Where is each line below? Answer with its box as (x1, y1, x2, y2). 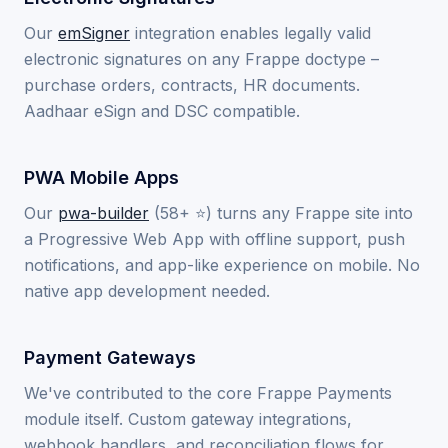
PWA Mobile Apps (24, 167, 179, 188)
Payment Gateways (24, 347, 196, 368)
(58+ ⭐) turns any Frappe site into (149, 203, 413, 223)
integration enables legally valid (130, 23, 371, 43)
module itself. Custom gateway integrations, (24, 409, 352, 429)
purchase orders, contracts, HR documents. (24, 75, 360, 95)
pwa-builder (58, 203, 149, 223)
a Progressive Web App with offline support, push (24, 229, 405, 249)
